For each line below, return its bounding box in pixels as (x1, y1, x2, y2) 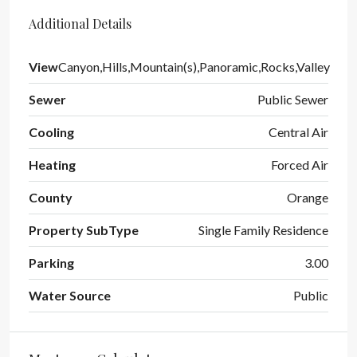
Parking (29, 255, 74, 270)
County (29, 190, 73, 205)
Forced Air (271, 157, 328, 172)
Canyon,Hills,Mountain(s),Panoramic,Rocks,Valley (58, 59, 330, 74)
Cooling (29, 124, 74, 139)
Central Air (269, 124, 328, 139)
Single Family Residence (198, 222, 328, 237)
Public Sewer (257, 92, 328, 107)
